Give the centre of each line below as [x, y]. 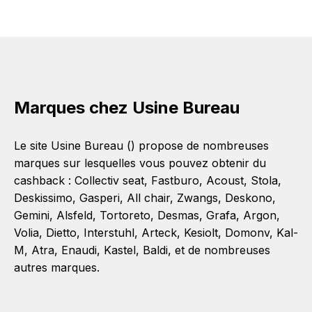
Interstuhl [109, 233]
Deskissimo [43, 198]
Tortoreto [125, 215]
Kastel [120, 250]
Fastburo [175, 180]
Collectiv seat [109, 180]
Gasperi [100, 198]
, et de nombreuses [219, 250]
